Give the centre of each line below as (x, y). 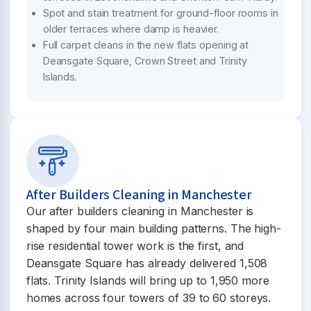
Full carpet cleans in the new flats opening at (146, 45)
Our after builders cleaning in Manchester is (140, 211)
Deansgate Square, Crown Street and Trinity (145, 61)
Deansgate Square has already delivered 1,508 (147, 263)
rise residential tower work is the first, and (135, 245)
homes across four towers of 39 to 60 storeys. (149, 297)
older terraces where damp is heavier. (131, 29)
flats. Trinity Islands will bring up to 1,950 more (148, 280)
